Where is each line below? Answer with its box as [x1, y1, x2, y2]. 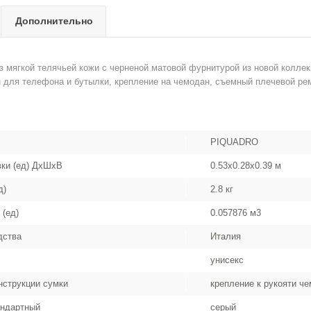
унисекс [210, 255, 244, 265]
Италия [210, 231, 242, 242]
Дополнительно [15, 15, 93, 26]
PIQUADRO [210, 137, 259, 147]
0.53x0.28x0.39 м [210, 160, 282, 171]
